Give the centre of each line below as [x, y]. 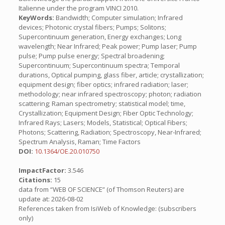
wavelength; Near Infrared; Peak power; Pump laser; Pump [107, 46]
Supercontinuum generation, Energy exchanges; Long [100, 37]
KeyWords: [36, 18]
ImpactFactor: [43, 170]
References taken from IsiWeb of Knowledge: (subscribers [107, 208]
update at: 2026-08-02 [51, 199]
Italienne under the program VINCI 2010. [78, 8]
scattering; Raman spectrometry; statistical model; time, [102, 103]
